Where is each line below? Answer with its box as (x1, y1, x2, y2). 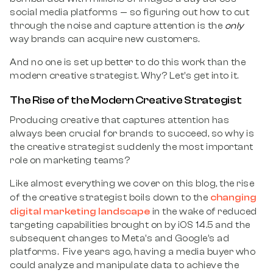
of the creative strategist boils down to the (10, 193, 210, 203)
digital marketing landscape (10, 206, 150, 217)
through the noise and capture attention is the (10, 21, 225, 31)
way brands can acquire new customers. (10, 34, 202, 44)
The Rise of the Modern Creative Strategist (10, 94, 244, 107)
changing (210, 192, 257, 203)
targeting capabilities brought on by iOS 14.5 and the (10, 220, 250, 230)
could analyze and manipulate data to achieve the (10, 260, 239, 271)
